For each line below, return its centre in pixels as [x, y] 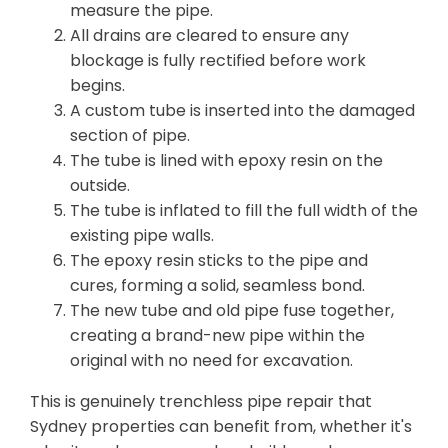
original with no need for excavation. [211, 361]
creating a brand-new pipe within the [217, 336]
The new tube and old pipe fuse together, [232, 311]
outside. [100, 186]
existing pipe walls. [142, 236]
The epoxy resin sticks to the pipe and [219, 261]
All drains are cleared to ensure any [209, 36]
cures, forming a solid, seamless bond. [217, 286]
